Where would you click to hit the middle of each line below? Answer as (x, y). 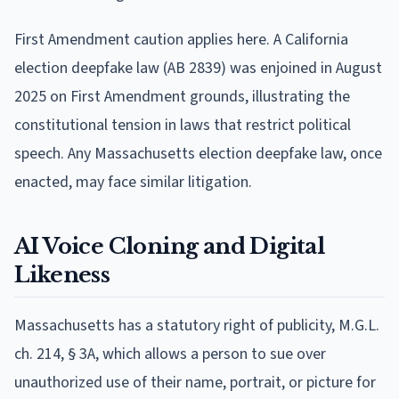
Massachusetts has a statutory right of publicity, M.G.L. (197, 325)
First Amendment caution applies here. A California (181, 39)
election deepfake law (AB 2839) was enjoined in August (198, 68)
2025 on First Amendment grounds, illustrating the (182, 96)
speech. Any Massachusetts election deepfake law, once (198, 153)
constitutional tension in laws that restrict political (183, 125)
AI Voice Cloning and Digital (170, 246)
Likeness (62, 274)
